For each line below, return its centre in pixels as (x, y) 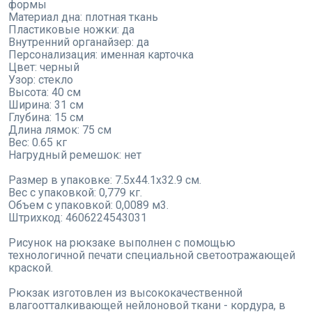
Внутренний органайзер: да (79, 42)
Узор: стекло (41, 80)
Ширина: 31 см (46, 105)
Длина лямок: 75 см (60, 130)
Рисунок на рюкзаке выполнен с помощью (122, 243)
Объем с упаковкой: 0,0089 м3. (88, 205)
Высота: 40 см (45, 93)
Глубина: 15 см (46, 118)
